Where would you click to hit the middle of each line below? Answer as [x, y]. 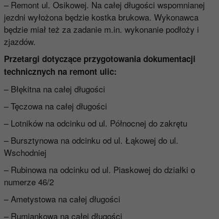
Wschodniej [25, 152]
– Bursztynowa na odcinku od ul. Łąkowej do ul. [91, 140]
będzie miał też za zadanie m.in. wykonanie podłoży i [101, 29]
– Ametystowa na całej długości [62, 198]
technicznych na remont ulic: [60, 71]
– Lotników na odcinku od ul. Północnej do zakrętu [95, 123]
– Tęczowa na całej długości [55, 106]
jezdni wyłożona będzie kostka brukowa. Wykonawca [101, 17]
